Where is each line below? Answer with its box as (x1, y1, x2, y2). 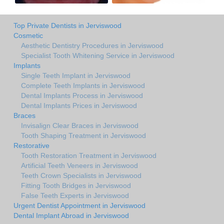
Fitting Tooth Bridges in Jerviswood (21, 181, 131, 190)
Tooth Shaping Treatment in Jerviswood (21, 131, 146, 140)
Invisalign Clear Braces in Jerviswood (21, 121, 138, 130)
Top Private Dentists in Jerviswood (13, 21, 121, 30)
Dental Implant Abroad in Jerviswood (13, 211, 129, 220)
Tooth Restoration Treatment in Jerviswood (21, 151, 156, 160)
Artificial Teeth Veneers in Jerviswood (21, 161, 138, 170)
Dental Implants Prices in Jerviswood (21, 101, 137, 110)
